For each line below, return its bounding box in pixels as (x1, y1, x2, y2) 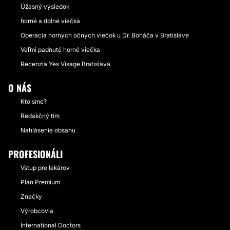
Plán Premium (21, 178, 60, 186)
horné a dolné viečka (21, 17, 80, 25)
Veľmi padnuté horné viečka (21, 46, 100, 53)
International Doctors (21, 221, 81, 229)
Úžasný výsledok (21, 3, 69, 10)
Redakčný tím (21, 112, 60, 120)
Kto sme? (21, 98, 47, 105)
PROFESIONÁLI (8, 147, 63, 161)
